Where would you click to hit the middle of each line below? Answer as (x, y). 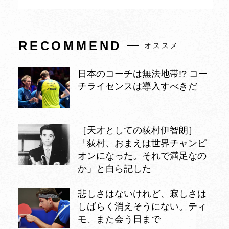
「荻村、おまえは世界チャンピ (142, 143)
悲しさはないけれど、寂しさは (142, 193)
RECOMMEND (70, 45)
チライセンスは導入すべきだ (138, 86)
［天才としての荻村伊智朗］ (138, 130)
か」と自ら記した (114, 168)
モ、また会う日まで (119, 219)
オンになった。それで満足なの (142, 156)
